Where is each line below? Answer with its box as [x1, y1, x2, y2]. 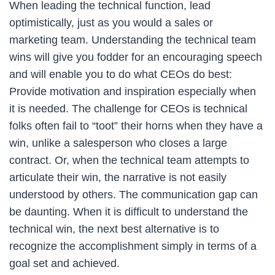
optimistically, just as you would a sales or [9, 16, 213, 29]
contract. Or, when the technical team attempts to [9, 153, 249, 166]
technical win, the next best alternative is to [9, 222, 219, 235]
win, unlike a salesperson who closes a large [9, 136, 227, 149]
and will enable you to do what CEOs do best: [9, 68, 232, 80]
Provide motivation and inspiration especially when [9, 85, 256, 98]
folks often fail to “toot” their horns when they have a [9, 119, 263, 132]
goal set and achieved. [9, 257, 120, 269]
